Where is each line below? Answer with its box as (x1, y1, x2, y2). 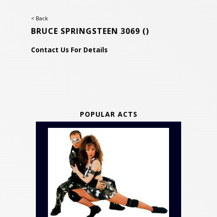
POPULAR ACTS (79, 109, 138, 119)
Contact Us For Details (31, 45, 108, 54)
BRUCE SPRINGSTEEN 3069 (31, 26, 142, 37)
